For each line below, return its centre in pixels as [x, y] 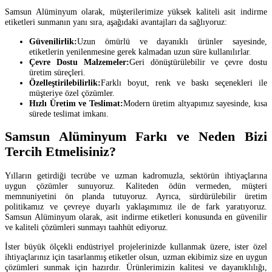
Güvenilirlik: [53, 41]
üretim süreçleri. [57, 72]
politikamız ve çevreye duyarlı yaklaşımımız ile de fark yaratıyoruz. [136, 207]
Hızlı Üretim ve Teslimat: [76, 103]
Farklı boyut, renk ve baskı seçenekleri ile [184, 82]
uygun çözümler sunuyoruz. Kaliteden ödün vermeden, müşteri [136, 186]
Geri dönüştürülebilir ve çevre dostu [198, 62]
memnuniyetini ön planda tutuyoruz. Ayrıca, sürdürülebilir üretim [136, 196]
